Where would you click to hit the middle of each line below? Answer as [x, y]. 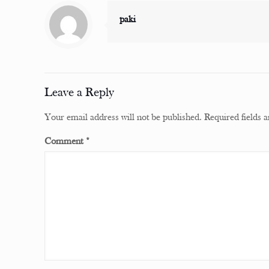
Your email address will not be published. [123, 118]
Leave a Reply [80, 93]
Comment [65, 142]
